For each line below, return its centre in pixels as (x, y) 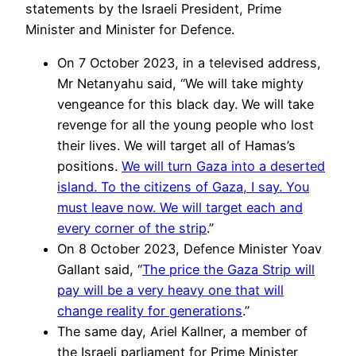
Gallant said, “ (100, 270)
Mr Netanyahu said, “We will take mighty (180, 84)
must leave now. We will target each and (180, 208)
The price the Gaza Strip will (228, 270)
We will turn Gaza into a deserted (223, 166)
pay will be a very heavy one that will (170, 290)
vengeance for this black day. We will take (186, 104)
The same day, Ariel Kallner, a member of (182, 332)
